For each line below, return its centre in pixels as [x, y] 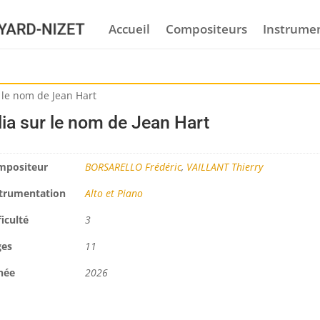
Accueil [129, 29]
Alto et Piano [114, 194]
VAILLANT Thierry [224, 167]
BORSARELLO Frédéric [133, 167]
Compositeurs [206, 29]
